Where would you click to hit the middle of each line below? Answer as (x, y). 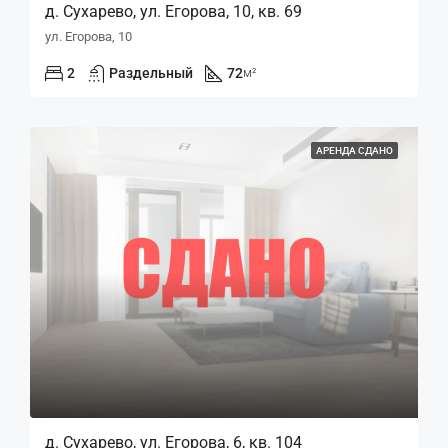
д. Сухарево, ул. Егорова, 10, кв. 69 (173, 11)
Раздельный (151, 73)
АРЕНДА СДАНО (354, 150)
